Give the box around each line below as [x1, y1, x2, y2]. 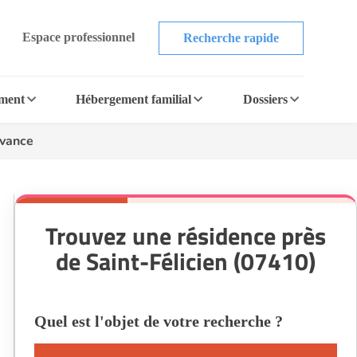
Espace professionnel [22, 29, 135, 44]
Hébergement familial [76, 92, 192, 106]
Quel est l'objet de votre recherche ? [34, 312, 283, 330]
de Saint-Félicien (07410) [56, 243, 316, 280]
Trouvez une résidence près [45, 218, 326, 254]
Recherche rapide [182, 30, 279, 45]
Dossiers [242, 92, 288, 106]
